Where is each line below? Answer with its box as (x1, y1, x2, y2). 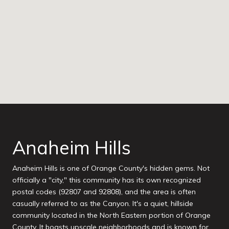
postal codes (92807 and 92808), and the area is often (12, 187, 196, 196)
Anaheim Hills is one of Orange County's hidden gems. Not (12, 163, 210, 173)
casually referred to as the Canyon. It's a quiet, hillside (12, 198, 193, 208)
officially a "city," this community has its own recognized (12, 175, 201, 185)
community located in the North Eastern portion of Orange (12, 210, 211, 220)
